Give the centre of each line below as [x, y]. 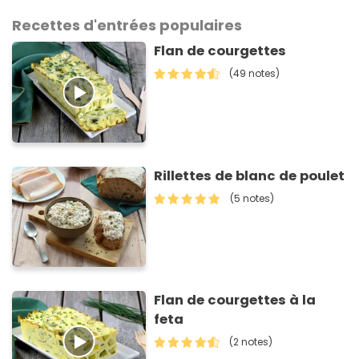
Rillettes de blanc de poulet [250, 175]
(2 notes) [251, 342]
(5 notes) [252, 198]
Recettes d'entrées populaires [127, 26]
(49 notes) [255, 74]
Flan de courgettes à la [235, 301]
